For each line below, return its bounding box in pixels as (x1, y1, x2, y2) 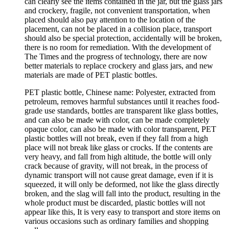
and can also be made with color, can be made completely (25, 116, 210, 125)
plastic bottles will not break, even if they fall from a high (25, 134, 208, 143)
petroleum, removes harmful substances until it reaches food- (25, 97, 219, 106)
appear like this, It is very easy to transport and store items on (25, 208, 220, 217)
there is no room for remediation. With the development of (25, 43, 211, 52)
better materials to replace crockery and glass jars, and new (25, 61, 213, 71)
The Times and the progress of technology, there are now (25, 52, 208, 61)
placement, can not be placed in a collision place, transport (25, 25, 212, 34)
